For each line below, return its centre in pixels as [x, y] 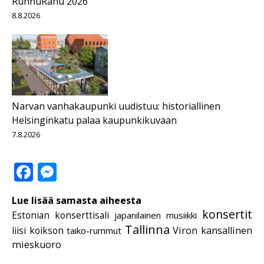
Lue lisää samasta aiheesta [77, 200]
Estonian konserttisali [60, 215]
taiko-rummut [94, 230]
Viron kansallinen [213, 230]
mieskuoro [37, 244]
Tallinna [147, 229]
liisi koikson [38, 230]
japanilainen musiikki [156, 215]
